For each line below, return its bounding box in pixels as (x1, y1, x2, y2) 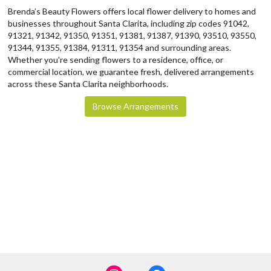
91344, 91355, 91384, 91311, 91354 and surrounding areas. (8, 42, 231, 53)
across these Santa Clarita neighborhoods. (8, 79, 168, 90)
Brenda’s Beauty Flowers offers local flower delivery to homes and (8, 6, 256, 17)
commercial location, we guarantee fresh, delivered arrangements (8, 67, 254, 77)
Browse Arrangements (93, 101, 178, 112)
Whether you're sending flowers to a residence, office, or (8, 54, 223, 65)
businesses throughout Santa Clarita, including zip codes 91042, (8, 18, 249, 29)
